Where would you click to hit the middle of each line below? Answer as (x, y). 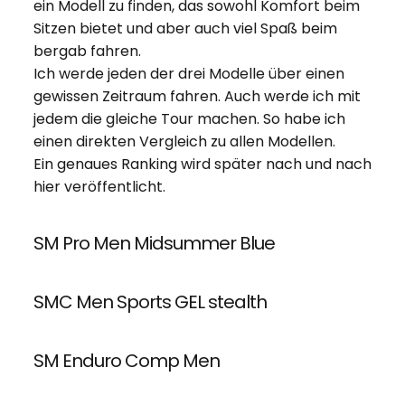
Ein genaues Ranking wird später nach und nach (202, 164)
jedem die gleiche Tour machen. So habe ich (189, 118)
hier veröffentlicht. (99, 186)
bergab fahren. (87, 51)
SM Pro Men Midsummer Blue (154, 243)
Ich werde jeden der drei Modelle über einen (188, 73)
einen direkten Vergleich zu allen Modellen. (184, 141)
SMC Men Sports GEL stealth (150, 301)
